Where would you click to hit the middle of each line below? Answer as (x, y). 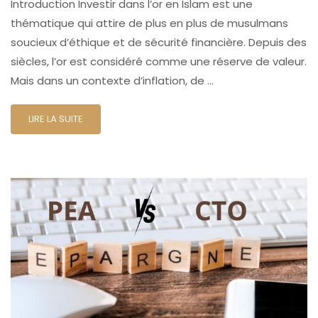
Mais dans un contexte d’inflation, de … (112, 81)
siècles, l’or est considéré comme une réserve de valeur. (159, 62)
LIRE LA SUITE (56, 119)
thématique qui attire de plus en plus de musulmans (149, 23)
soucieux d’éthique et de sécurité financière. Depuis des (159, 43)
